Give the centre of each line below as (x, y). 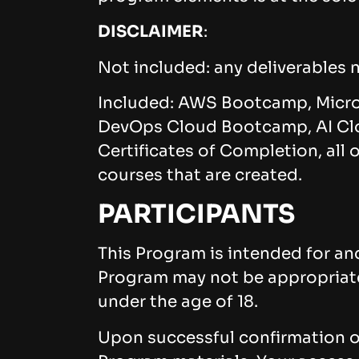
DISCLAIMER (151, 32)
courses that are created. (200, 175)
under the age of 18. (178, 302)
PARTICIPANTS (196, 214)
